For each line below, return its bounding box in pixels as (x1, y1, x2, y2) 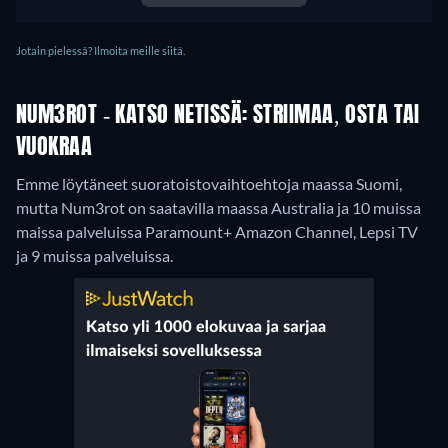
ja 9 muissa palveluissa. (16, 245, 173, 265)
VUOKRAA (16, 136, 93, 159)
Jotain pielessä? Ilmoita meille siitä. (16, 43, 185, 57)
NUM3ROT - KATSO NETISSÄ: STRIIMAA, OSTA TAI (16, 104, 420, 127)
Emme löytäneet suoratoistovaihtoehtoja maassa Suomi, (16, 173, 402, 193)
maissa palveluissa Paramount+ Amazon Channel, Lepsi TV (16, 221, 418, 241)
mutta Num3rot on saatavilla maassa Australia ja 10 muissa (16, 197, 421, 217)
